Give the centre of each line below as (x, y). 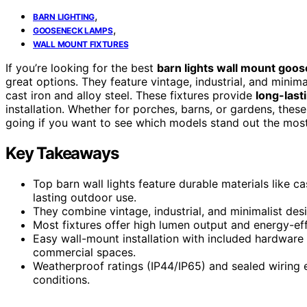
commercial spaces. (84, 252)
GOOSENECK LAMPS (73, 30)
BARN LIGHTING (64, 16)
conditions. (61, 279)
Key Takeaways (62, 153)
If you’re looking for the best (81, 67)
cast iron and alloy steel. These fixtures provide (131, 95)
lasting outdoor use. (85, 197)
